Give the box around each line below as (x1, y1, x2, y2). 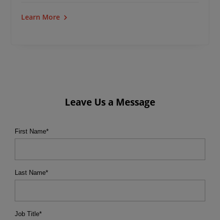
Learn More (21, 12, 60, 22)
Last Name (15, 169, 46, 176)
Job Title (15, 210, 39, 218)
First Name (15, 128, 46, 135)
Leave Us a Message (65, 95, 155, 109)
